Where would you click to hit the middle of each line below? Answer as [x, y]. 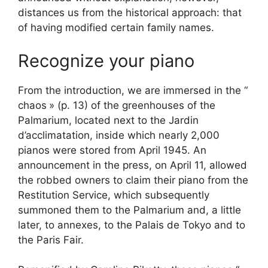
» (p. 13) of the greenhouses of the [132, 105]
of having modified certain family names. [116, 28]
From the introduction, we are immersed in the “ [133, 90]
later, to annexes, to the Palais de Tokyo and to [132, 225]
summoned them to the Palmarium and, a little [130, 210]
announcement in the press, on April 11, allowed [133, 165]
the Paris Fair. [51, 240]
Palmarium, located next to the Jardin [108, 120]
